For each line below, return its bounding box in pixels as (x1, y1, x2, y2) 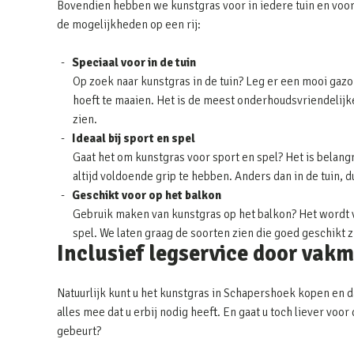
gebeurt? (57, 324, 101, 338)
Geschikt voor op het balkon (72, 188, 221, 202)
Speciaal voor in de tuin (72, 55, 196, 70)
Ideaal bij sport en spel (72, 131, 195, 145)
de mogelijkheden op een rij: (57, 17, 201, 32)
